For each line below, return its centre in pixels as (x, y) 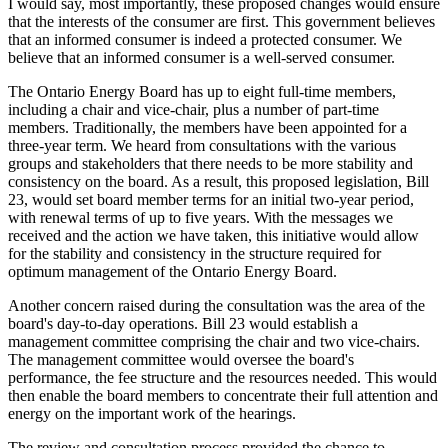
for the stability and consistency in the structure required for (194, 253)
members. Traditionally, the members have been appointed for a (207, 127)
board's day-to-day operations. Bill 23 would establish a (183, 323)
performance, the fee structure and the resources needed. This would (222, 377)
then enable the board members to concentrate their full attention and (223, 395)
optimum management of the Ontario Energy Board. (172, 271)
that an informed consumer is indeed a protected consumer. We (205, 39)
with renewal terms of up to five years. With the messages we (200, 217)
